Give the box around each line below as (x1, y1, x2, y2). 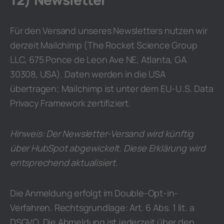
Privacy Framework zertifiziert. (10, 97, 131, 109)
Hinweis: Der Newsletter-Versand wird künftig (10, 127, 194, 139)
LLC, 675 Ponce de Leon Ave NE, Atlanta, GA (10, 53, 186, 65)
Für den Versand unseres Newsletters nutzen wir (10, 24, 207, 36)
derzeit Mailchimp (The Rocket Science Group (10, 39, 197, 51)
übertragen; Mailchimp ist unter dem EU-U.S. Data (10, 82, 213, 94)
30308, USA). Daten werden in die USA (10, 68, 165, 80)
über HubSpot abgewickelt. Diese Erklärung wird (10, 142, 205, 154)
